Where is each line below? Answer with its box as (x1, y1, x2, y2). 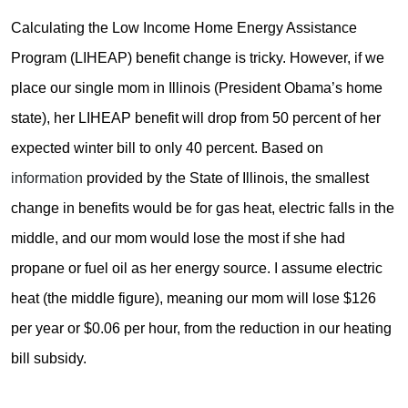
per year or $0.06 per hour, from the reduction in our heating (11, 320, 392, 336)
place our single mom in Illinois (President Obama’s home (11, 79, 382, 96)
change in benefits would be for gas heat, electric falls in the (11, 199, 394, 216)
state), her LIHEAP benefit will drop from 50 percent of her (11, 109, 381, 126)
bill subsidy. (11, 350, 87, 366)
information (11, 169, 83, 186)
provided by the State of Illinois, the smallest (83, 169, 369, 186)
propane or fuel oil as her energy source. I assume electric (11, 260, 382, 276)
